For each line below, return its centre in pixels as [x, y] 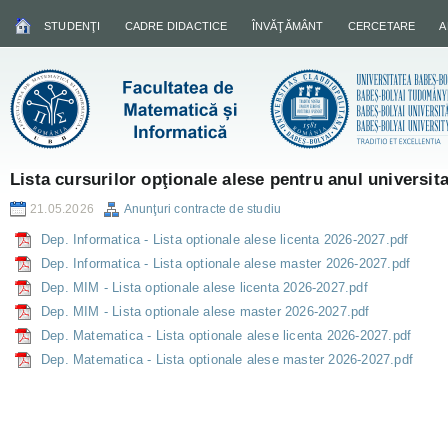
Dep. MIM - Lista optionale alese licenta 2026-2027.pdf [204, 287]
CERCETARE [381, 26]
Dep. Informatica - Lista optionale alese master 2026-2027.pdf [226, 263]
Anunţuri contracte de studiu [202, 209]
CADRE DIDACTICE [176, 26]
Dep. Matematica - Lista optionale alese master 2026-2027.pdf [227, 359]
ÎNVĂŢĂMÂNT [287, 26]
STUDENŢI [72, 26]
